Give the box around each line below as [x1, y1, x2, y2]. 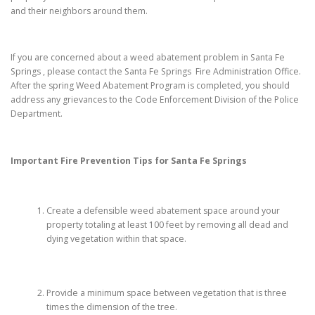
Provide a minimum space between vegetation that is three [46, 286, 287, 299]
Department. [11, 108, 63, 120]
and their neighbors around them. [11, 5, 148, 18]
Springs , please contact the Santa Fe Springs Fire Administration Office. [11, 65, 301, 78]
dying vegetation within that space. [46, 233, 186, 245]
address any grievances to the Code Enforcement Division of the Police [11, 94, 299, 106]
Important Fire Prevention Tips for [11, 154, 171, 167]
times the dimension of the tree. [46, 300, 177, 313]
